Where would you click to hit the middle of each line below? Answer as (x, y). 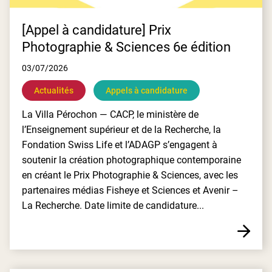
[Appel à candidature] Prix (97, 30)
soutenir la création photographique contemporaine (131, 160)
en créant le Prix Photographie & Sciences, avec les (130, 175)
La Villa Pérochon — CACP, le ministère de (110, 114)
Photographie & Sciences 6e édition (126, 47)
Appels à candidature (147, 90)
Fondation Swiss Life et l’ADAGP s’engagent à (120, 145)
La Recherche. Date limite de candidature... (113, 206)
